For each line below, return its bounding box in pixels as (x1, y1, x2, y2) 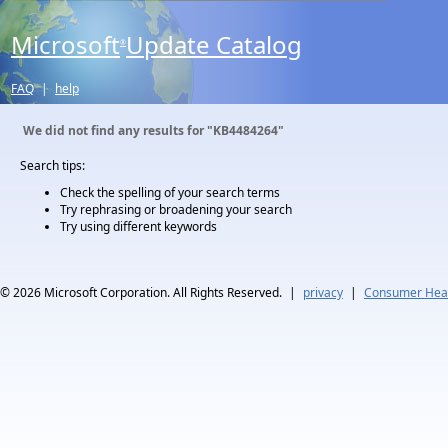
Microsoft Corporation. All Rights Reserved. (44, 284, 282, 301)
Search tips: (20, 157, 85, 174)
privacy (303, 284, 343, 301)
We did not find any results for (23, 122, 207, 139)
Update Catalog (126, 28, 302, 61)
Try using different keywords (60, 218, 217, 235)
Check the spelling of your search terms (60, 184, 280, 201)
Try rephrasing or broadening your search (60, 201, 292, 218)
